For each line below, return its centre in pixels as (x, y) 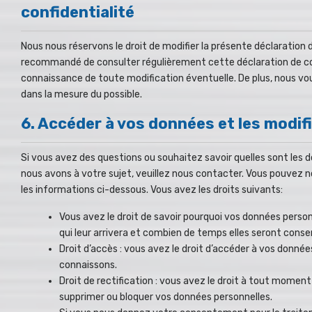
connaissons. (88, 265)
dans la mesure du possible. (81, 94)
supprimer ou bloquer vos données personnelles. (166, 297)
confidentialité (78, 12)
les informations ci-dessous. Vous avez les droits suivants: (152, 189)
